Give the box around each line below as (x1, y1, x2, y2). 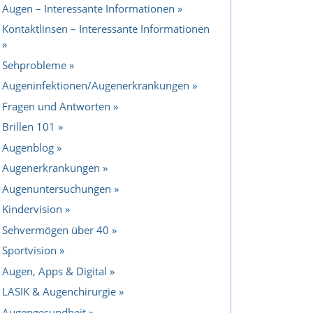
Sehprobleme (2, 57, 66, 72)
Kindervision (2, 202, 62, 217)
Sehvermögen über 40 (2, 222, 109, 237)
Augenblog (2, 140, 54, 154)
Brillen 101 (2, 119, 55, 134)
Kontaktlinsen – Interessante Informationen (2, 22, 210, 36)
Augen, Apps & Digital (2, 263, 107, 278)
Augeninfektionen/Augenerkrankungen (2, 78, 189, 93)
